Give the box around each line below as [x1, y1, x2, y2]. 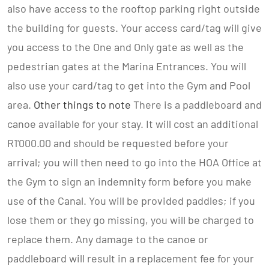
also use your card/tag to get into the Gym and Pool [7, 79, 250, 92]
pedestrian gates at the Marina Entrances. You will [7, 59, 246, 73]
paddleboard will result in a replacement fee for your [7, 252, 254, 265]
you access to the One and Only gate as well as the [7, 40, 244, 53]
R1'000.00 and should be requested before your [7, 136, 229, 150]
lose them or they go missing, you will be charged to [7, 213, 254, 226]
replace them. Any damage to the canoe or [7, 232, 208, 246]
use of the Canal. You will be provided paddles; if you [7, 194, 255, 207]
